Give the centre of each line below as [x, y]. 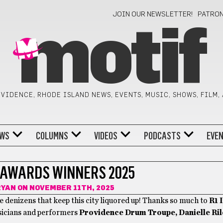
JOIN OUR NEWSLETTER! [153, 14]
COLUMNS [52, 136]
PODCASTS [162, 136]
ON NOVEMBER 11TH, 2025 [65, 188]
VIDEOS [106, 136]
